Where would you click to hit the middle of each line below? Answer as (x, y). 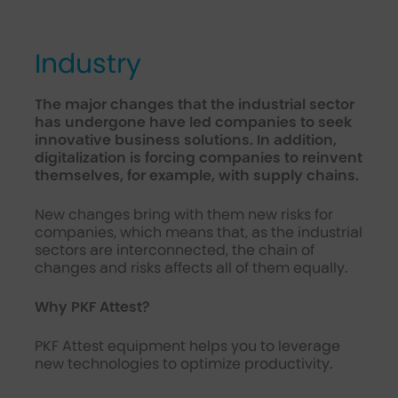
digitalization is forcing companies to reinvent (198, 158)
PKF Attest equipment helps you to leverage (187, 346)
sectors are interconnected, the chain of (174, 250)
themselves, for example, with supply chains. (196, 175)
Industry (88, 64)
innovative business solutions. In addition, (185, 140)
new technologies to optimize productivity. (183, 364)
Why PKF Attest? (92, 307)
